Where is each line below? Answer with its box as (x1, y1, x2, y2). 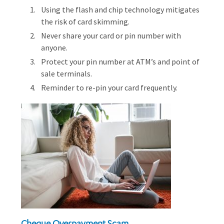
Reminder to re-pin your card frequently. (41, 82, 177, 92)
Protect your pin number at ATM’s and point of (41, 56, 199, 66)
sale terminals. (41, 68, 92, 78)
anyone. (41, 42, 67, 52)
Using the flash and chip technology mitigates (41, 4, 199, 14)
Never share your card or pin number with (41, 30, 181, 40)
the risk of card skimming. (41, 16, 129, 26)
